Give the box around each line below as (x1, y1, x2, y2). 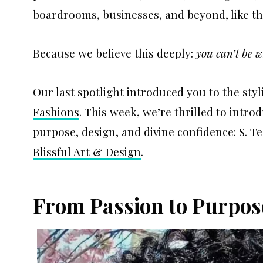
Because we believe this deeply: (33, 45, 196, 60)
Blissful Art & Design (33, 143, 141, 159)
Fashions (33, 103, 79, 119)
